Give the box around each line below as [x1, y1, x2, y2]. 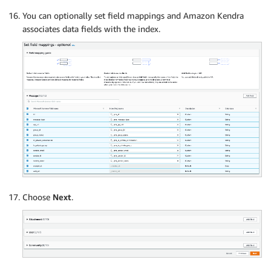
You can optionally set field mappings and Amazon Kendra [22, 10, 244, 21]
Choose [22, 191, 53, 202]
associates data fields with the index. [22, 24, 160, 34]
